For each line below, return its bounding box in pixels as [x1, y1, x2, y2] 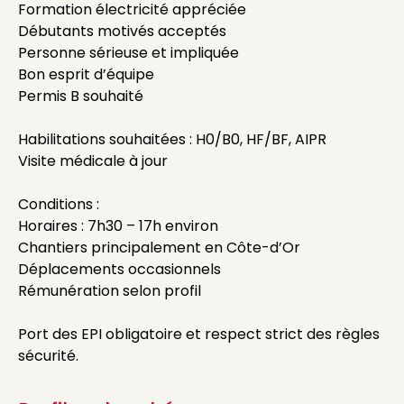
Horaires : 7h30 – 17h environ [18, 216, 218, 236]
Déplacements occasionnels [18, 259, 221, 280]
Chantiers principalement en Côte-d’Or [18, 237, 300, 258]
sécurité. [18, 345, 78, 366]
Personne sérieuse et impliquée [18, 42, 239, 63]
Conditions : [18, 194, 99, 215]
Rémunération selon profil [18, 280, 201, 301]
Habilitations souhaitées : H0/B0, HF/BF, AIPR [18, 129, 326, 150]
